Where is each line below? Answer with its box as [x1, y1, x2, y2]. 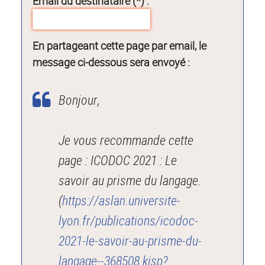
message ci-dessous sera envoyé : [33, 54, 190, 69]
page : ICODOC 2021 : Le [59, 151, 177, 169]
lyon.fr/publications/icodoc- [59, 211, 199, 229]
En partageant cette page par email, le [33, 38, 207, 53]
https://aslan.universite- [62, 191, 181, 209]
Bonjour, [59, 91, 101, 108]
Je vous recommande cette [59, 131, 194, 148]
